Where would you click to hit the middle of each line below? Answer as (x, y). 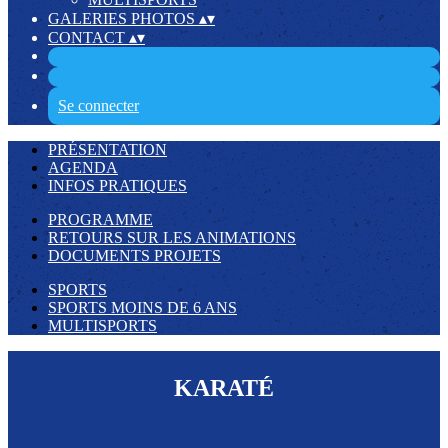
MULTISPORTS (102, 325)
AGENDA (83, 167)
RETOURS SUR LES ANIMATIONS (172, 237)
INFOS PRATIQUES (117, 185)
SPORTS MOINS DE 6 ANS (142, 307)
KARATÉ (224, 387)
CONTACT (88, 37)
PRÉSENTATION (107, 149)
